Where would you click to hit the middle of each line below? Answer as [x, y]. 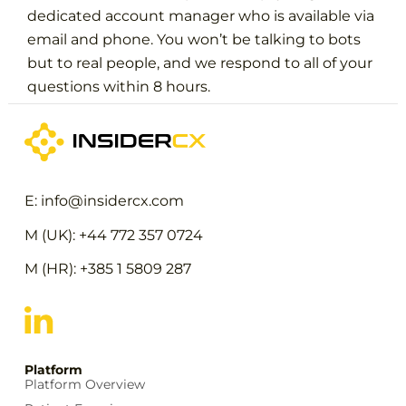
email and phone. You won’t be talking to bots [194, 39]
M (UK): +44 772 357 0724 [113, 236]
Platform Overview [84, 385]
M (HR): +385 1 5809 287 [107, 269]
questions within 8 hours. [119, 86]
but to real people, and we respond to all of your [200, 63]
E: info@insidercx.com [104, 201]
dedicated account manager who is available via [201, 15]
